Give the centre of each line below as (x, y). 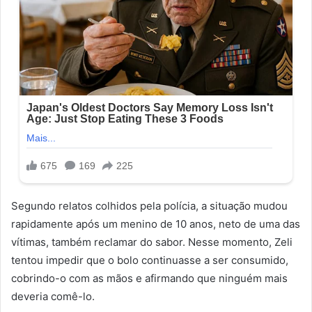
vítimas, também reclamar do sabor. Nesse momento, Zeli (152, 242)
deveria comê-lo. (53, 297)
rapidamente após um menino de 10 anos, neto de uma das (156, 224)
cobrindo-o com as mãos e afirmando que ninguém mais (149, 279)
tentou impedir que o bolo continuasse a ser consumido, (150, 260)
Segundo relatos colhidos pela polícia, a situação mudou (149, 206)
